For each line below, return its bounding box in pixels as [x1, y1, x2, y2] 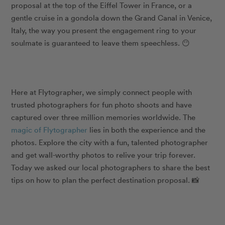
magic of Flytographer [11, 125, 88, 135]
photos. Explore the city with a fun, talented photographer [11, 137, 208, 148]
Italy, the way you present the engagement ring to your [11, 25, 197, 36]
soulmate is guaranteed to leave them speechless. [11, 38, 182, 48]
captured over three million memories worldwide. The [11, 112, 196, 123]
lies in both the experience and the [87, 125, 206, 135]
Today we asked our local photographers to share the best [11, 162, 210, 173]
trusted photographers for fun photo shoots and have [11, 99, 192, 110]
